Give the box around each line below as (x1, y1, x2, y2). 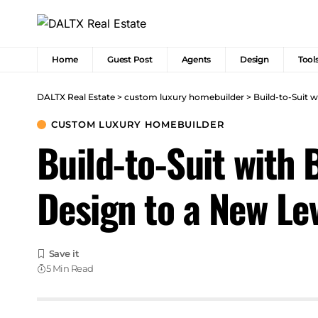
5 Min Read (45, 263, 94, 275)
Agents (181, 54, 212, 65)
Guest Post (107, 54, 153, 65)
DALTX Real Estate (37, 92, 115, 103)
